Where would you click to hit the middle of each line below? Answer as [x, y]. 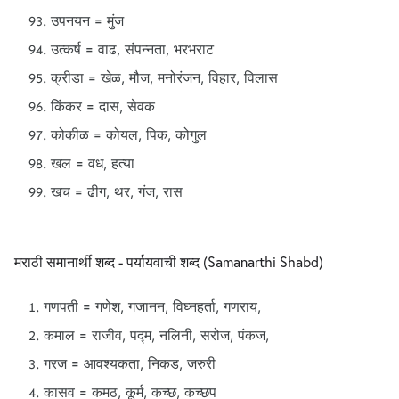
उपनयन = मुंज [87, 21]
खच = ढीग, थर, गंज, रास [117, 192]
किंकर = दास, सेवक [103, 106]
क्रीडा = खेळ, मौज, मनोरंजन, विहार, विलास [164, 78]
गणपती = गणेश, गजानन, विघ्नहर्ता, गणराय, [152, 307]
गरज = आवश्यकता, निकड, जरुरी [130, 364]
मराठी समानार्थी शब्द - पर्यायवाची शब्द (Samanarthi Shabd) [169, 261]
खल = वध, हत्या [93, 163]
